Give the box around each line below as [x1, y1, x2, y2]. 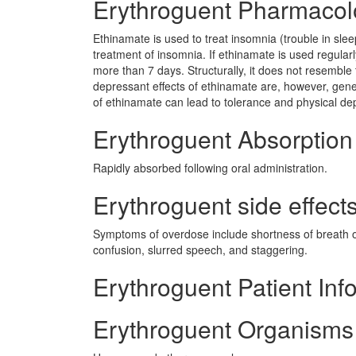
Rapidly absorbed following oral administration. [93, 160, 327, 176]
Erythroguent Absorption [93, 122, 353, 156]
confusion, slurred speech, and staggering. [93, 242, 308, 257]
